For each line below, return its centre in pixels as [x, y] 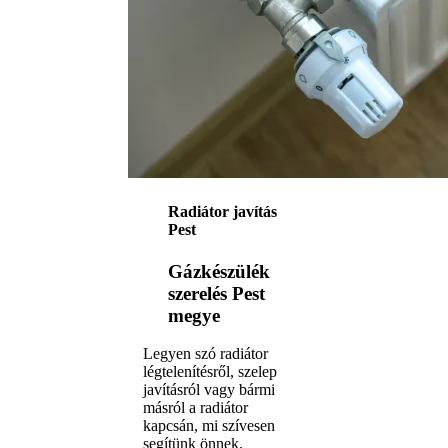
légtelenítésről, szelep [210, 372]
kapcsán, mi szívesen [209, 426]
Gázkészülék [219, 271]
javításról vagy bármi [209, 390]
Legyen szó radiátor [205, 354]
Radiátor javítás [222, 212]
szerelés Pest [216, 293]
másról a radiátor [195, 408]
